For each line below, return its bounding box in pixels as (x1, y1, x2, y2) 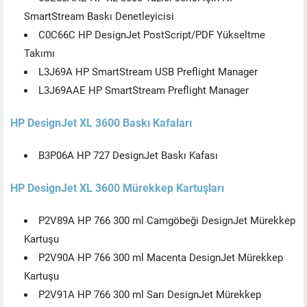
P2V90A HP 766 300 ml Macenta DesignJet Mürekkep (38, 249, 283, 264)
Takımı (24, 45, 55, 60)
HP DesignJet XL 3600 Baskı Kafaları (10, 114, 192, 130)
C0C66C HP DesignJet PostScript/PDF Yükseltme (38, 27, 265, 41)
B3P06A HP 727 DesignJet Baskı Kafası (38, 147, 218, 162)
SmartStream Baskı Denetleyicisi (24, 8, 174, 23)
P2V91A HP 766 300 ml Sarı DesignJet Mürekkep (38, 286, 261, 301)
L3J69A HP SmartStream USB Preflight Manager (38, 64, 258, 78)
